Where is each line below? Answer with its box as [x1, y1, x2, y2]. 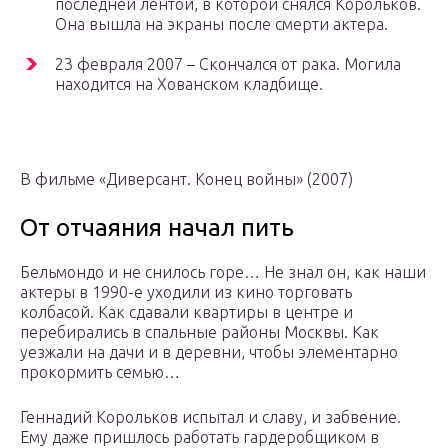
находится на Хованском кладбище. [55, 75, 323, 94]
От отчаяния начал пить [20, 214, 294, 242]
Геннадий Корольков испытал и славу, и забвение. [20, 408, 401, 427]
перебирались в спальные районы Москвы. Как [20, 323, 379, 342]
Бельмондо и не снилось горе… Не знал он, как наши [20, 263, 426, 282]
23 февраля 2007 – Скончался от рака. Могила [55, 55, 401, 74]
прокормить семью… [20, 363, 180, 382]
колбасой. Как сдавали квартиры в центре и [20, 303, 353, 322]
